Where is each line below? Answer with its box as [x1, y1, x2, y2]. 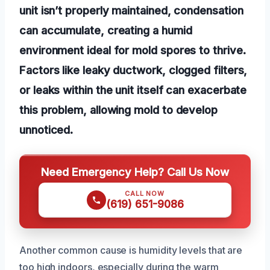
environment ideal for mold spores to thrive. [19, 43, 246, 57]
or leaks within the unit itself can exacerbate [19, 83, 247, 96]
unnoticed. [19, 122, 74, 136]
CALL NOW [125, 189, 165, 198]
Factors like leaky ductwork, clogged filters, [19, 63, 248, 77]
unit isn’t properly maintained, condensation [19, 3, 243, 17]
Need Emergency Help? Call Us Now [41, 165, 229, 178]
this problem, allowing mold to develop [19, 102, 218, 116]
